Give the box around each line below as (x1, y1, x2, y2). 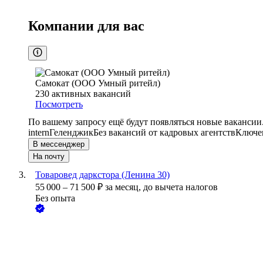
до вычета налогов (143, 182, 218, 193)
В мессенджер (33, 140, 85, 149)
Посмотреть (35, 99, 83, 110)
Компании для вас (28, 18, 144, 34)
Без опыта (35, 193, 75, 204)
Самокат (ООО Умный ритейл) (35, 78, 160, 89)
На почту (33, 152, 65, 161)
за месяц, (105, 182, 143, 193)
